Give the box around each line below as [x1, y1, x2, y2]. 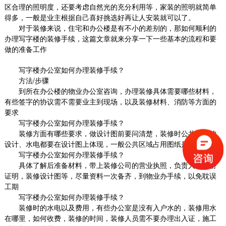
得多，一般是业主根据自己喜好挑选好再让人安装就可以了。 [4, 12, 195, 22]
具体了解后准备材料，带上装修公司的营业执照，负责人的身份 [18, 160, 216, 170]
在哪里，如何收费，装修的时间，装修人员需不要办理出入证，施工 [4, 213, 216, 223]
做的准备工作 [4, 44, 47, 54]
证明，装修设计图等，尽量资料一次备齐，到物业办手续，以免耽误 [4, 171, 216, 181]
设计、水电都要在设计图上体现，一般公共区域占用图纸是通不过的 [4, 139, 216, 149]
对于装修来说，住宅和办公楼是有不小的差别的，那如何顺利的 [18, 23, 216, 33]
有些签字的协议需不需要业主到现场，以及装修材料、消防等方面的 [4, 96, 216, 106]
